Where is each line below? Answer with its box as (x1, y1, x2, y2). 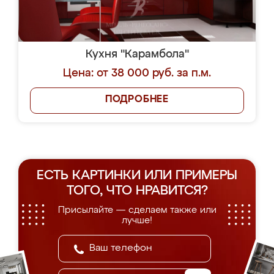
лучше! (122, 216, 152, 225)
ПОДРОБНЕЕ (105, 95, 169, 105)
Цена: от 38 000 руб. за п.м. (63, 68, 211, 79)
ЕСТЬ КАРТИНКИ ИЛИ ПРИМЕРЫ (37, 169, 237, 182)
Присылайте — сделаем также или (57, 206, 217, 215)
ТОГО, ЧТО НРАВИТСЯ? (66, 185, 208, 198)
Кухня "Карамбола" (85, 49, 189, 60)
